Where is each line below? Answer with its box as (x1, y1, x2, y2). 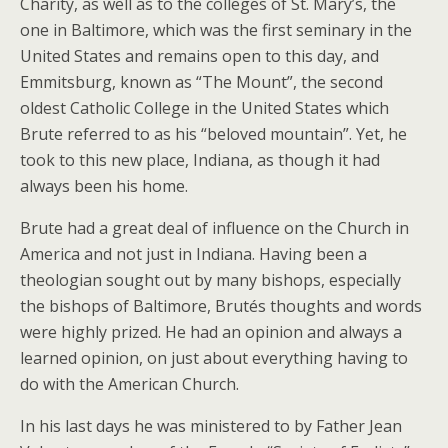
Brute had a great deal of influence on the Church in (20, 217, 409, 239)
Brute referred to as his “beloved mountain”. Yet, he (20, 123, 407, 145)
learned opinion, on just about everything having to (20, 347, 408, 369)
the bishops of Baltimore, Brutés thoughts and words (20, 295, 422, 317)
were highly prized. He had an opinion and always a (20, 321, 402, 343)
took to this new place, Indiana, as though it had (20, 149, 380, 171)
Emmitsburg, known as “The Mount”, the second (20, 71, 383, 93)
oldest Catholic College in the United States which (20, 97, 389, 119)
